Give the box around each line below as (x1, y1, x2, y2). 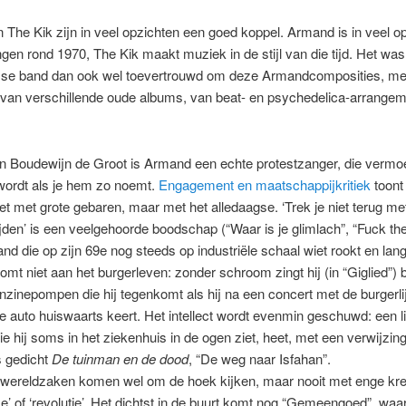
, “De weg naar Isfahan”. (188, 348, 331, 368)
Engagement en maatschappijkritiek (158, 174, 371, 194)
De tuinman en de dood (51, 348, 188, 368)
